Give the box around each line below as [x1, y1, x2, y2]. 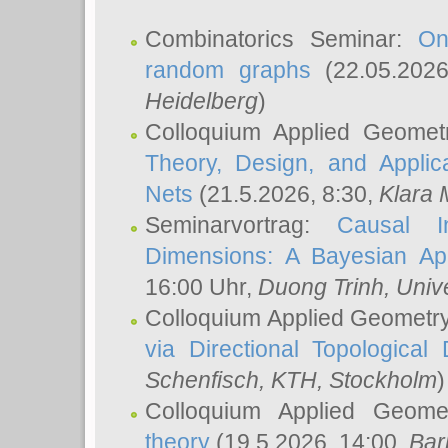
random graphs [145, 57, 311, 83]
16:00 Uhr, [145, 274, 258, 300]
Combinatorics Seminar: [145, 26, 418, 52]
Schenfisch [145, 367, 259, 393]
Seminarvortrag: [145, 212, 337, 238]
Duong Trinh [258, 274, 384, 300]
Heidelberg [145, 88, 258, 114]
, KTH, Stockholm [259, 367, 437, 393]
